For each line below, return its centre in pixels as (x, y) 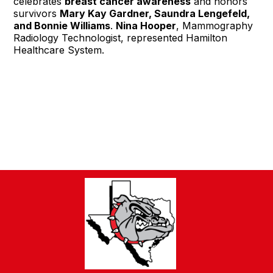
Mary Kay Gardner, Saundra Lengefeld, (155, 13)
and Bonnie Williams (62, 25)
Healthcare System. (59, 50)
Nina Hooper (146, 25)
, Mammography (215, 25)
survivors (37, 13)
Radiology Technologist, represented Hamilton (121, 37)
